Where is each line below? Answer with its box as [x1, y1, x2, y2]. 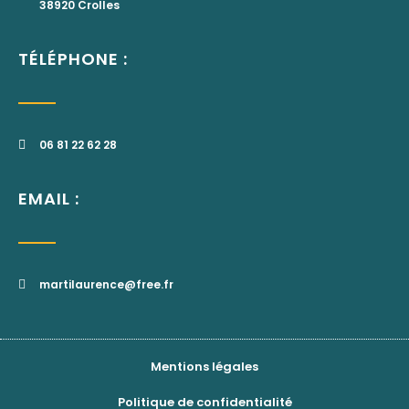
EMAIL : [18, 187, 79, 211]
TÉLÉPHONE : [18, 47, 128, 71]
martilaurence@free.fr [38, 277, 173, 293]
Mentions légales [151, 358, 258, 376]
